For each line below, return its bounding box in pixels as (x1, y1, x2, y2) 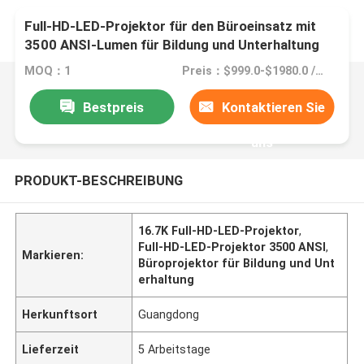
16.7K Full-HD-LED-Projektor (138, 223, 300, 237)
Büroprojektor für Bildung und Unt (138, 256, 336, 270)
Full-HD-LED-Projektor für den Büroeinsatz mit (24, 18, 317, 35)
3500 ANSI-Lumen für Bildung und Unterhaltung (24, 37, 320, 54)
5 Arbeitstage (138, 342, 211, 356)
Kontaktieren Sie (222, 98, 326, 115)
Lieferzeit (22, 342, 80, 356)
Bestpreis (82, 98, 144, 115)
